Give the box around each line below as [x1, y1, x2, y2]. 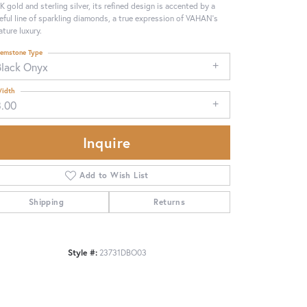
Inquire [82, 133, 132, 153]
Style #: [67, 247, 97, 258]
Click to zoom [158, 218, 208, 230]
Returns [153, 197, 186, 208]
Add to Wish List [79, 170, 149, 181]
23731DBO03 [99, 247, 147, 258]
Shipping [28, 197, 64, 208]
